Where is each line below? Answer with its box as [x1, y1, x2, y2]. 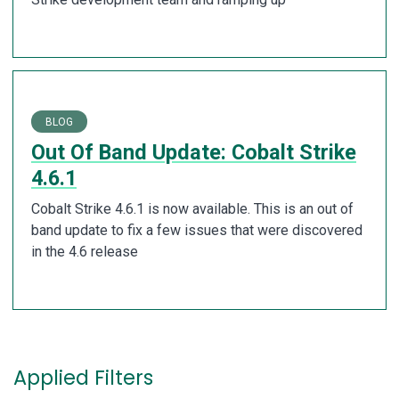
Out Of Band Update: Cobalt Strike [31, 140, 356, 166]
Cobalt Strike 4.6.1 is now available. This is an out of [31, 200, 354, 218]
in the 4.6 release [31, 243, 138, 261]
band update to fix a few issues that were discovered [31, 222, 362, 240]
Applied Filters [13, 363, 153, 393]
